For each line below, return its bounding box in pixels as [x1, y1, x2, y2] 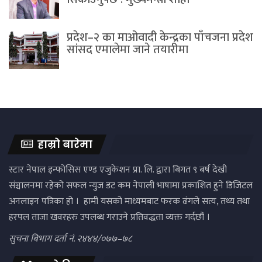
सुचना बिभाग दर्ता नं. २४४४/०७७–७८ [9, 230, 132, 247]
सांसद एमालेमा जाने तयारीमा [67, 39, 188, 60]
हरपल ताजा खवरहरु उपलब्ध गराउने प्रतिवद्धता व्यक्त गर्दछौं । [9, 209, 210, 225]
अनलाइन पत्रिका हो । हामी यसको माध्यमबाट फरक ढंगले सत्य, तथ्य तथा [9, 193, 250, 209]
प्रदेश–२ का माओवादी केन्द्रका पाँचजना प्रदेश [67, 27, 253, 47]
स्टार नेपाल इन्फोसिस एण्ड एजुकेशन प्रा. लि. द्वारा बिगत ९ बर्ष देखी [9, 161, 227, 178]
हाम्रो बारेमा [35, 136, 92, 151]
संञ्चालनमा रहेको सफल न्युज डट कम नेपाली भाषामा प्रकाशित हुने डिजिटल [9, 177, 253, 194]
